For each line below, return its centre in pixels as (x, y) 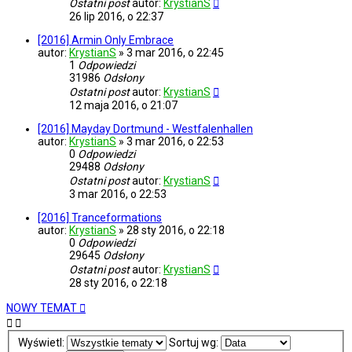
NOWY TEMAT (42, 308)
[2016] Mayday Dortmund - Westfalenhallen (145, 129)
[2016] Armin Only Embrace (106, 40)
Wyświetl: (42, 343)
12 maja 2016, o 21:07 (123, 106)
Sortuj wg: (194, 343)
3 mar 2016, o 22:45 (175, 53)
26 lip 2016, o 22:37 (116, 17)
